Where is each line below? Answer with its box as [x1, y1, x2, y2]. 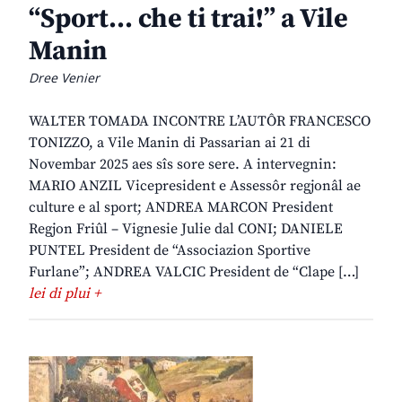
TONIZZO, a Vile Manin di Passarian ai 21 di [29, 134, 310, 153]
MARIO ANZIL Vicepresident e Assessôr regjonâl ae [29, 177, 361, 196]
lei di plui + [29, 284, 100, 303]
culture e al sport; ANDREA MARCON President [29, 198, 333, 217]
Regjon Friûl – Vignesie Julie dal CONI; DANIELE [29, 220, 343, 239]
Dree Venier [29, 69, 100, 87]
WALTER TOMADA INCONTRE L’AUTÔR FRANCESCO [29, 112, 371, 131]
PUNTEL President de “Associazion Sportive [29, 241, 310, 260]
